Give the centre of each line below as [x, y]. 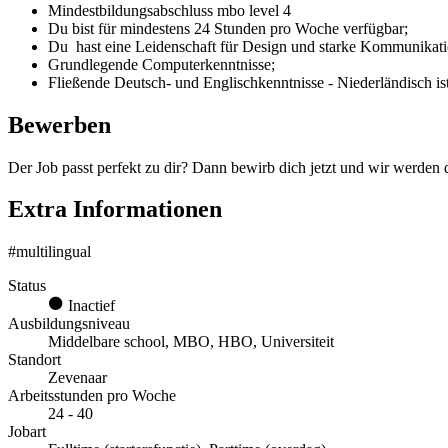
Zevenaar [77, 378]
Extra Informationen [115, 209]
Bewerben [59, 124]
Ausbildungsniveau [69, 324]
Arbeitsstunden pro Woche [92, 396]
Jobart [27, 432]
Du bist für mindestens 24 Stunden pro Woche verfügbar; [228, 28]
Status [27, 286]
